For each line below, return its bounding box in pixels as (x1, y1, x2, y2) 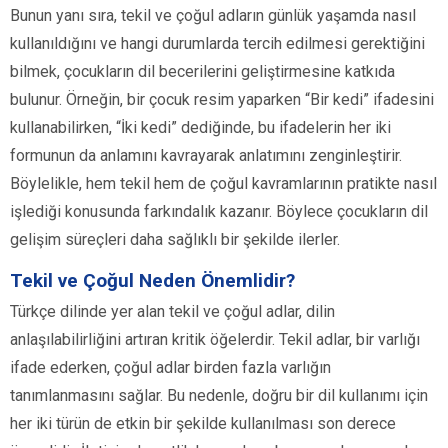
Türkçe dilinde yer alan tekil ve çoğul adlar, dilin (10, 302, 335, 322)
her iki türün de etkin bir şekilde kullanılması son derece (10, 414, 396, 434)
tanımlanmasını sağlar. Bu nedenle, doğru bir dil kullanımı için (10, 386, 428, 406)
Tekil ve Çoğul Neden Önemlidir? (10, 269, 295, 293)
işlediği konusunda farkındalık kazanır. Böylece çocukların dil (10, 202, 428, 222)
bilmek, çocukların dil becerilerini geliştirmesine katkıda (10, 62, 395, 82)
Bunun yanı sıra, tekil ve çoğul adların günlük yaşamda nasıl (10, 6, 416, 26)
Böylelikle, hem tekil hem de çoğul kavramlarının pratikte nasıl (10, 174, 437, 194)
